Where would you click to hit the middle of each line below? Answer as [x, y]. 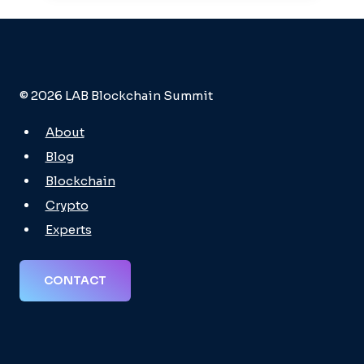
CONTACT [75, 280]
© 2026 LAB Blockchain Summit [116, 95]
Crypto [67, 205]
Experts [68, 229]
